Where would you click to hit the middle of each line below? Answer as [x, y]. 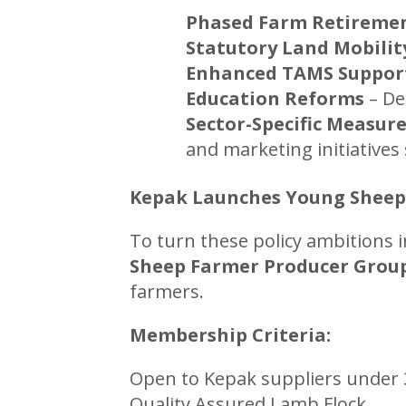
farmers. [167, 291]
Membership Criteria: [231, 334]
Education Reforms [275, 98]
